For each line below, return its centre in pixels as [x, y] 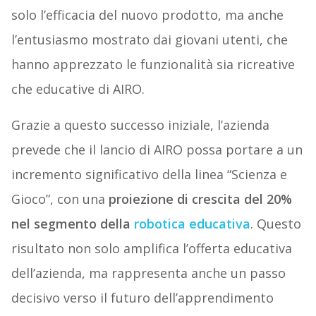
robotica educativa [190, 224]
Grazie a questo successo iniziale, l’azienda [140, 125]
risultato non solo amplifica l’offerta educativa [151, 249]
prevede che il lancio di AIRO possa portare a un [157, 150]
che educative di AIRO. [78, 89]
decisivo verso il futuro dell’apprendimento [142, 298]
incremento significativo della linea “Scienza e [149, 175]
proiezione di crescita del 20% [200, 199]
